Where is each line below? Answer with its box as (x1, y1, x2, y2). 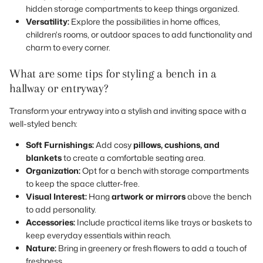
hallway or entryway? (9, 81, 108, 95)
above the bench (186, 190, 251, 202)
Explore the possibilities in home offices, (69, 15, 220, 27)
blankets (26, 151, 62, 163)
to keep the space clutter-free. (26, 177, 140, 189)
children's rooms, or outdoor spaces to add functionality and (26, 28, 252, 40)
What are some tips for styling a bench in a (9, 66, 217, 80)
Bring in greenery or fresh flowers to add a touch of (56, 242, 247, 254)
